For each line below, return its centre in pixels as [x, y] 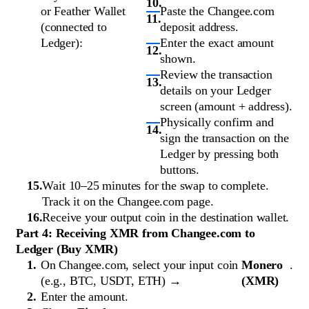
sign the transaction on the [225, 138]
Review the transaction [216, 75]
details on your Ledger [216, 91]
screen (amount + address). [226, 107]
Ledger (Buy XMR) [67, 249]
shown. [178, 59]
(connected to [74, 27]
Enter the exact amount [217, 43]
